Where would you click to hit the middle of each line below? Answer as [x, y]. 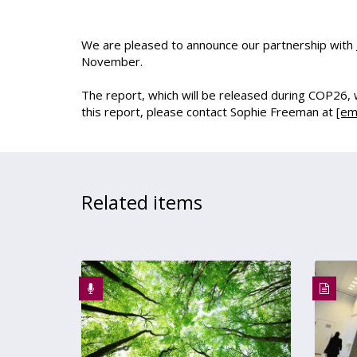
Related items [142, 202]
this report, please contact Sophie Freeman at [209, 112]
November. [112, 61]
